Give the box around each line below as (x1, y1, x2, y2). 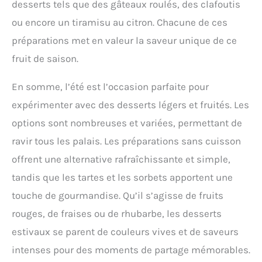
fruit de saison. (12, 52, 78, 64)
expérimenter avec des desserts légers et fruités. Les (12, 98, 249, 111)
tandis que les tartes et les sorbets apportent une (12, 171, 233, 183)
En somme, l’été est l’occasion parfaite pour (12, 80, 209, 92)
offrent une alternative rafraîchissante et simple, (12, 153, 230, 165)
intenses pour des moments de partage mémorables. (12, 243, 250, 256)
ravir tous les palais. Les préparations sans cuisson (12, 135, 241, 147)
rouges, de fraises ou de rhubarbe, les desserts (12, 207, 222, 219)
